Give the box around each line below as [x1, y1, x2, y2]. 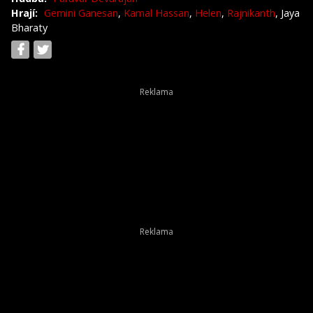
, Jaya [275, 6, 300, 20]
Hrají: [11, 6, 38, 20]
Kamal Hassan [124, 6, 189, 20]
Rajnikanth [227, 6, 275, 20]
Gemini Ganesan [44, 6, 118, 20]
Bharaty [11, 20, 48, 34]
